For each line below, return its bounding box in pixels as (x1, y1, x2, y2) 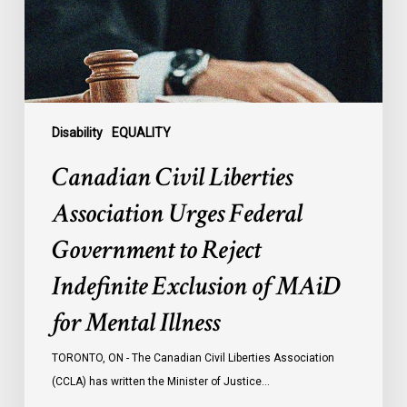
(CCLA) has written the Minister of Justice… (51, 375, 270, 389)
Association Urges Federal (51, 196, 303, 233)
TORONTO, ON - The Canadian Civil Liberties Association (51, 352, 334, 365)
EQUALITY (111, 125, 171, 141)
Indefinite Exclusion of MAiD (51, 269, 341, 305)
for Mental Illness (51, 305, 220, 342)
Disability (51, 125, 103, 141)
